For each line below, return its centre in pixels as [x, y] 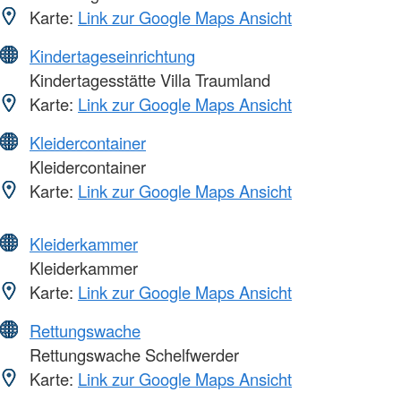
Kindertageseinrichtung [112, 56]
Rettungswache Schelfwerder [132, 355]
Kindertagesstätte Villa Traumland [148, 80]
